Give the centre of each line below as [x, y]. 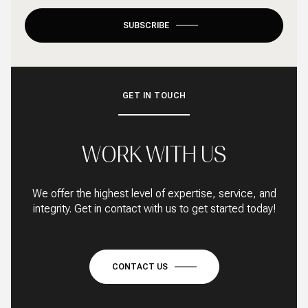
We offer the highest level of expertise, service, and [154, 194]
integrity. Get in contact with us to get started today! [154, 209]
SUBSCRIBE [146, 26]
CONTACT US [140, 267]
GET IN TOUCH [154, 96]
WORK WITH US [154, 154]
